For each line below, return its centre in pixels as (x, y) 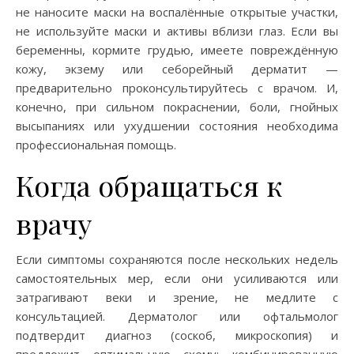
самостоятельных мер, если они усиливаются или (177, 278)
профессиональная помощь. (96, 144)
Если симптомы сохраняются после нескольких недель (177, 259)
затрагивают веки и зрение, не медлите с (177, 297)
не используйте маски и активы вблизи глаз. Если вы (177, 30)
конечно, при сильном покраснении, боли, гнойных (177, 106)
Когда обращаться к (149, 185)
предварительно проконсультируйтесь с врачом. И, (177, 87)
